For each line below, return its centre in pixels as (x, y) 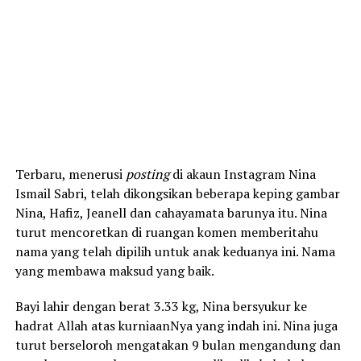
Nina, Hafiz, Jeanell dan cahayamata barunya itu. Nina (171, 212)
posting (147, 174)
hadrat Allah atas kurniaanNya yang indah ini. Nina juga (176, 325)
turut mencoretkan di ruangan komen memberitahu (166, 232)
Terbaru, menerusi (70, 174)
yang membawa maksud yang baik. (114, 270)
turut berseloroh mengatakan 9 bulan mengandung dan (178, 344)
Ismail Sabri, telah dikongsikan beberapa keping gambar (177, 193)
